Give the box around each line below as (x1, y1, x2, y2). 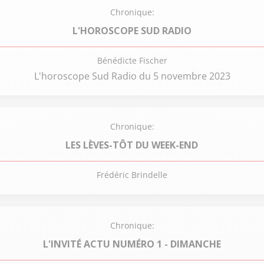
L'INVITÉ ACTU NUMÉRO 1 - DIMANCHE (42, 237, 221, 250)
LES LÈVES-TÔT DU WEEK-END (65, 138, 199, 151)
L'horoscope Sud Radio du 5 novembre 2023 (34, 70, 230, 82)
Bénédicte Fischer (97, 55, 167, 66)
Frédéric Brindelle (97, 169, 167, 180)
